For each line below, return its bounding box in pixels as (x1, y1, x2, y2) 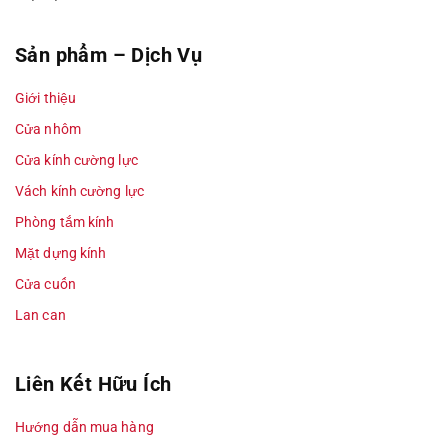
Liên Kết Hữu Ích (15, 372, 172, 396)
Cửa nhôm (15, 121, 81, 137)
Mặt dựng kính (15, 245, 107, 261)
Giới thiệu (15, 90, 76, 106)
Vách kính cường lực (15, 183, 144, 199)
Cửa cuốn (15, 276, 76, 292)
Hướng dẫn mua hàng (15, 419, 154, 435)
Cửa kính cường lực (15, 152, 138, 168)
